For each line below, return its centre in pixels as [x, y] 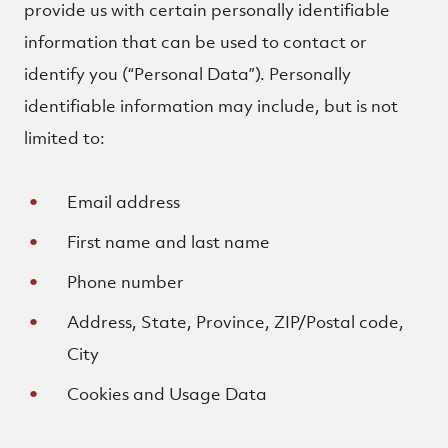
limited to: [64, 138]
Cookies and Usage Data [167, 394]
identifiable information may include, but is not [211, 106]
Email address [124, 202]
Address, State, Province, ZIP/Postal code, [236, 322]
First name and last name [169, 242]
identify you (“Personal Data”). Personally [187, 74]
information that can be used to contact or [195, 42]
